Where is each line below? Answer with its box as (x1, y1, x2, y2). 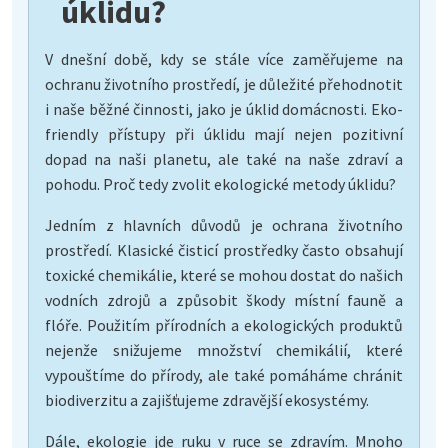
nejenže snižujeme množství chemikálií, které (45, 339, 403, 360)
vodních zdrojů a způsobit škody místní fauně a (45, 289, 403, 310)
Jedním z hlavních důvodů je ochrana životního (45, 214, 403, 235)
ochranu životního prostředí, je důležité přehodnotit (45, 73, 403, 94)
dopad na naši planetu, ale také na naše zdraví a (45, 148, 403, 169)
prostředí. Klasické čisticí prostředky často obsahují (45, 239, 403, 260)
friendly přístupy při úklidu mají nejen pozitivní (45, 123, 403, 144)
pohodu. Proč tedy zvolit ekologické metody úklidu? (45, 173, 396, 194)
